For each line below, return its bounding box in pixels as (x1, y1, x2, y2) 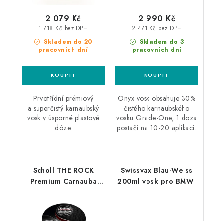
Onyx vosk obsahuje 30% (118, 93, 196, 103)
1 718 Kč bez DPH (38, 24, 88, 33)
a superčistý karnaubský (28, 103, 99, 113)
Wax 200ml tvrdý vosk (24, 186, 103, 197)
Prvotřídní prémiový (33, 93, 94, 103)
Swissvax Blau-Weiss (121, 165, 193, 175)
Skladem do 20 (41, 37, 93, 46)
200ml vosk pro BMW (117, 176, 196, 186)
